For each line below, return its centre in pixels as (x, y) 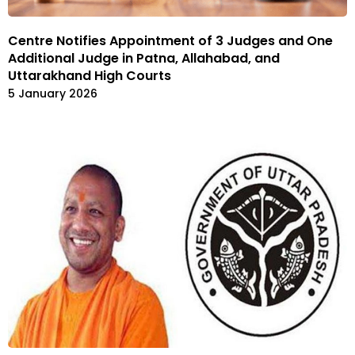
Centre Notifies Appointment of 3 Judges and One (170, 41)
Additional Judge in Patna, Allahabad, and (144, 59)
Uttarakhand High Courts (90, 76)
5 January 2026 (53, 94)
